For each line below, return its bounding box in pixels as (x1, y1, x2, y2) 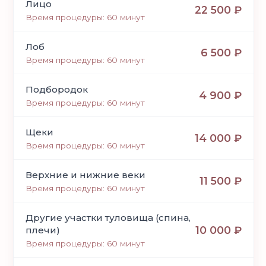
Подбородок (26, 84, 88, 96)
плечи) (26, 224, 61, 236)
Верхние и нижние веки (26, 169, 146, 181)
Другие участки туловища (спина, (26, 212, 191, 224)
